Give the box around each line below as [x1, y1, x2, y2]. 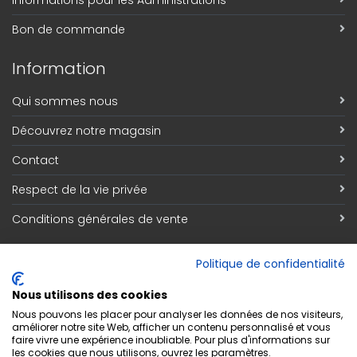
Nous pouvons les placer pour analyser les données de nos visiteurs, [12, 308, 343, 321]
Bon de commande [12, 22, 125, 37]
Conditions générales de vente [12, 211, 188, 227]
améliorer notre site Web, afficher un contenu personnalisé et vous [12, 320, 331, 334]
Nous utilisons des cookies [12, 288, 167, 303]
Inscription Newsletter [12, 247, 181, 269]
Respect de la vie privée [12, 182, 147, 198]
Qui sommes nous [12, 93, 118, 109]
